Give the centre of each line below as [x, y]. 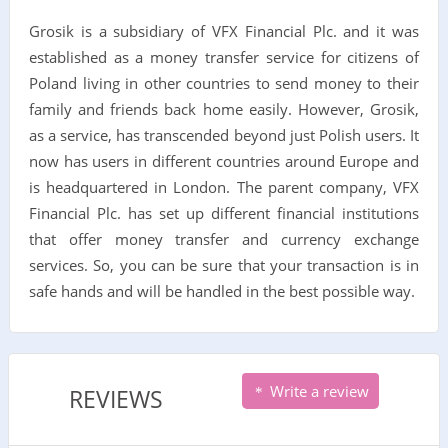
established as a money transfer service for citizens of [224, 56]
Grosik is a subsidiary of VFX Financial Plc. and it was [224, 30]
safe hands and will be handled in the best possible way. [221, 290]
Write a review [317, 390]
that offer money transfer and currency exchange [224, 238]
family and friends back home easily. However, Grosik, [224, 108]
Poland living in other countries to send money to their [224, 82]
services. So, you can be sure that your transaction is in [224, 264]
